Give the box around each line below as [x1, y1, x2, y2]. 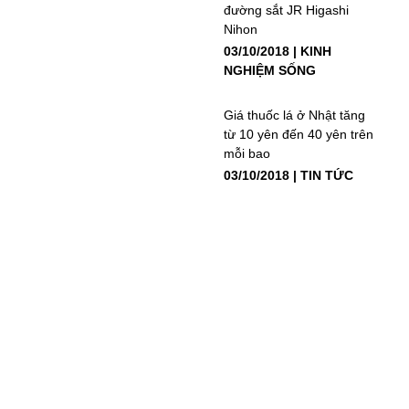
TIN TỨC [300, 167, 354, 183]
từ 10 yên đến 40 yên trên [224, 126, 374, 142]
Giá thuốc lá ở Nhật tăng [224, 107, 366, 122]
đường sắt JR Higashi [224, 2, 350, 17]
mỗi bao [224, 145, 271, 161]
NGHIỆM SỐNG [224, 62, 317, 78]
